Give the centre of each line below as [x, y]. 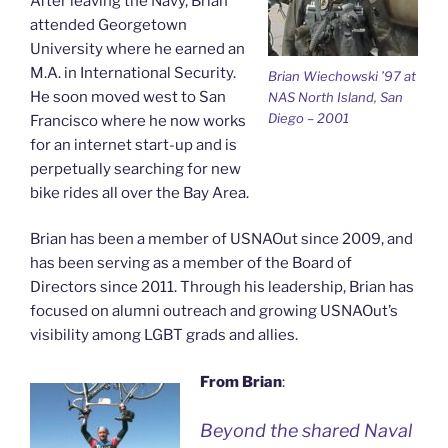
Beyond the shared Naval [305, 430]
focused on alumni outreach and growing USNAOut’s [214, 311]
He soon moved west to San [128, 96]
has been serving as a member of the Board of [191, 263]
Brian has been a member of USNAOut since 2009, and [221, 239]
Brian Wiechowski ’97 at [342, 75]
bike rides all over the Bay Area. [139, 192]
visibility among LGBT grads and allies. [164, 335]
